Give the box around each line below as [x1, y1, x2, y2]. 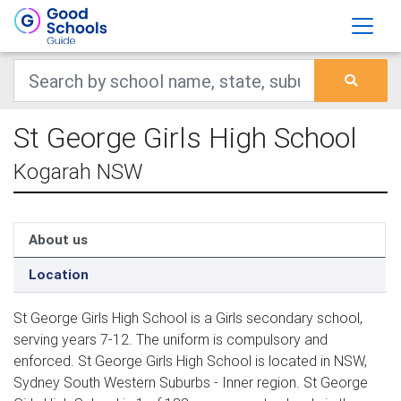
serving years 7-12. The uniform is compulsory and [13, 330, 328, 348]
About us [29, 231, 88, 248]
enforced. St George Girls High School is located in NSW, [13, 352, 367, 370]
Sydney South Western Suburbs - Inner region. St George [13, 373, 368, 391]
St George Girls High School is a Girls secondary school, [13, 309, 363, 327]
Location [29, 266, 89, 283]
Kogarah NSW [13, 158, 143, 184]
